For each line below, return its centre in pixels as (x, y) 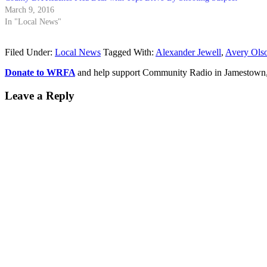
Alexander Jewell (188, 52)
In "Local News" (33, 21)
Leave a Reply (40, 95)
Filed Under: (30, 52)
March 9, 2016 (30, 10)
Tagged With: (129, 52)
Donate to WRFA (40, 72)
